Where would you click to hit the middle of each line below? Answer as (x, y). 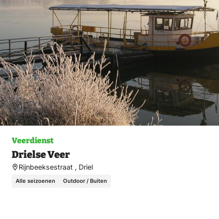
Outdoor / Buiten (85, 181)
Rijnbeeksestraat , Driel (56, 167)
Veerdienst (33, 140)
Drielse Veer (41, 154)
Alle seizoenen (35, 181)
